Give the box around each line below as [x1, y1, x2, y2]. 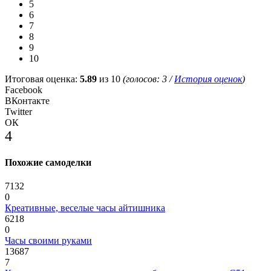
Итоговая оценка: [5, 73, 80, 84]
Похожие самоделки [5, 157, 91, 168]
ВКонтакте [5, 95, 50, 106]
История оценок [174, 73, 242, 84]
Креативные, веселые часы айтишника [5, 203, 165, 214]
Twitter [5, 106, 32, 117]
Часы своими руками [5, 235, 92, 246]
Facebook [5, 84, 42, 95]
